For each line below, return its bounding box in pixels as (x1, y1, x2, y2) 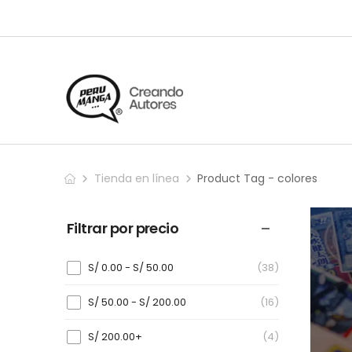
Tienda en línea (93, 170, 179, 186)
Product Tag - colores (197, 170, 318, 186)
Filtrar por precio (67, 218, 179, 238)
